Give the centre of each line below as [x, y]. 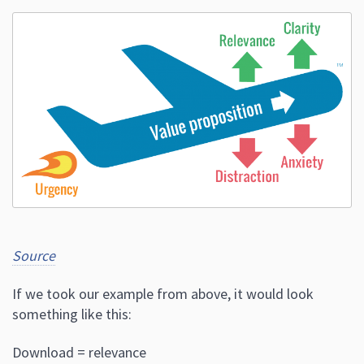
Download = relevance [79, 352]
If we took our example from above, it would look [163, 293]
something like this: [72, 314]
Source [34, 255]
